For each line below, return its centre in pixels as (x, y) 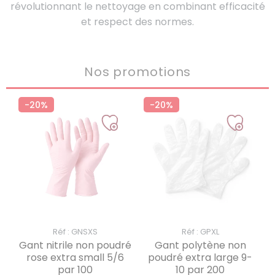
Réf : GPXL (200, 231)
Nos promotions (137, 72)
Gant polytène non (200, 245)
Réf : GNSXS (75, 231)
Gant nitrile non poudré (75, 245)
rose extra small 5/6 (75, 257)
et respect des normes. (137, 21)
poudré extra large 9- (200, 257)
